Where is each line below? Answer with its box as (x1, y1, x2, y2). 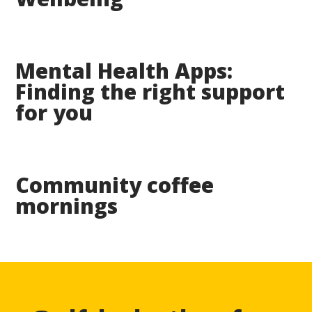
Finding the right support (15, 77, 286, 106)
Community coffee (15, 170, 214, 199)
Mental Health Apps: (15, 56, 233, 85)
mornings (15, 191, 118, 220)
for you (15, 97, 93, 127)
